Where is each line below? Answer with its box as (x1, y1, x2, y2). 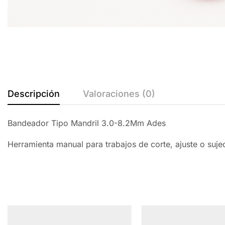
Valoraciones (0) (83, 88, 155, 99)
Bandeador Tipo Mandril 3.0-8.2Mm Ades (8, 118, 166, 129)
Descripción (8, 88, 60, 99)
